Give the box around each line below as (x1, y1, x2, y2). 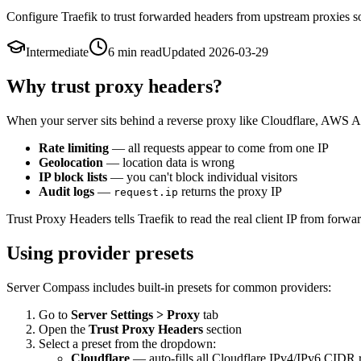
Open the (39, 322, 89, 336)
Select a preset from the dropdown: (39, 336, 216, 351)
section (203, 322, 242, 336)
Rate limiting (39, 140, 109, 155)
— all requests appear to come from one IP (109, 140, 329, 155)
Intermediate (26, 44, 89, 59)
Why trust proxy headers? (6, 75, 222, 97)
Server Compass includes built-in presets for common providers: (6, 280, 331, 294)
